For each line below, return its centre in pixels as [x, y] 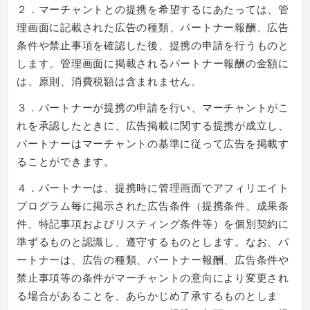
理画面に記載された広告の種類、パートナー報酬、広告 [153, 26]
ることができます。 [66, 161]
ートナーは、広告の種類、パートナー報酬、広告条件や [153, 259]
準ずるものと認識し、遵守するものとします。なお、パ [153, 241]
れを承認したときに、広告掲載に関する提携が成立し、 [153, 125]
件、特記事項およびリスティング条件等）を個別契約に [153, 223]
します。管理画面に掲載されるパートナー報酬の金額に [153, 62]
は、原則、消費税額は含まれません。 [109, 80]
